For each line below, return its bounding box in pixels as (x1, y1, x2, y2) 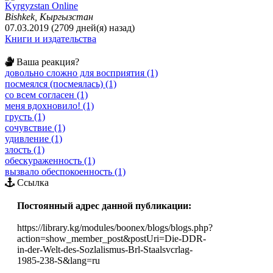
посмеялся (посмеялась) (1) (5, 78, 116, 89)
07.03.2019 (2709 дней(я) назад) (5, 22, 135, 33)
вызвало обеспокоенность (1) (5, 166, 126, 177)
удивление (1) (5, 133, 62, 144)
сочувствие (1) (5, 122, 65, 133)
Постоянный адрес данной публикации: (17, 200, 191, 211)
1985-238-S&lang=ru (17, 255, 100, 266)
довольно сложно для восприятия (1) (5, 67, 158, 78)
